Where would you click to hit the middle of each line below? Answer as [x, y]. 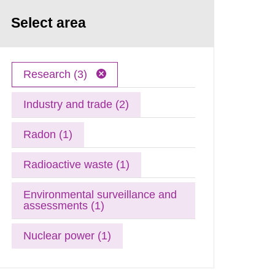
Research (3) [57, 74]
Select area [49, 23]
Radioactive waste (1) [77, 164]
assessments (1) [64, 205]
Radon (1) [48, 134]
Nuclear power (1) [68, 235]
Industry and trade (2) [76, 104]
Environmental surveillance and [100, 194]
